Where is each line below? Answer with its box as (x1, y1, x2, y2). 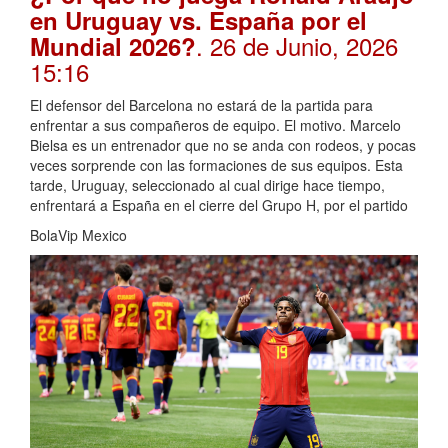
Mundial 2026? (30, 29, 196, 64)
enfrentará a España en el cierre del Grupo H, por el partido (30, 195, 408, 216)
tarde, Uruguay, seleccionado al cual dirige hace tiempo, (30, 175, 385, 196)
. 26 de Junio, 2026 (196, 28, 398, 64)
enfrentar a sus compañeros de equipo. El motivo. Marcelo (30, 115, 401, 136)
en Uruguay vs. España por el (30, 3, 367, 38)
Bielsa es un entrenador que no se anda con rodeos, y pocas (30, 135, 416, 156)
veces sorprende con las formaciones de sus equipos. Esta (30, 155, 403, 176)
